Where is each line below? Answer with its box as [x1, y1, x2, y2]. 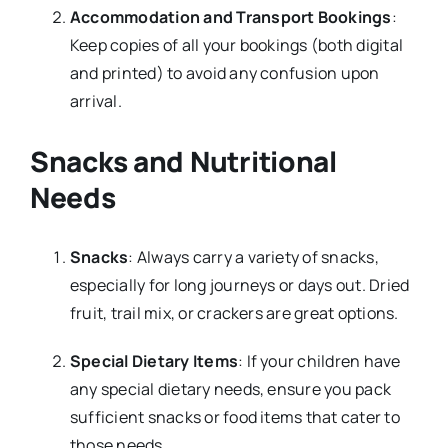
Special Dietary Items [69, 349, 239, 372]
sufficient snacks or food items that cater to [69, 405, 400, 428]
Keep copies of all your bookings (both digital [69, 33, 404, 56]
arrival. [69, 89, 122, 112]
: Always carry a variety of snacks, [128, 245, 379, 268]
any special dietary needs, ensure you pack [69, 377, 392, 400]
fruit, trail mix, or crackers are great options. [69, 301, 399, 324]
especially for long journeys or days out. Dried [69, 273, 410, 296]
